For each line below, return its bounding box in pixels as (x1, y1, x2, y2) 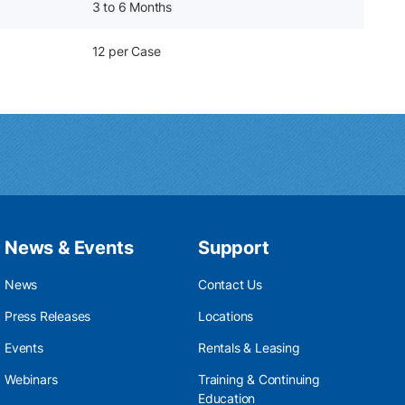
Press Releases (5, 308, 91, 324)
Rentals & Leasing (198, 340, 300, 355)
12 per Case (91, 42, 161, 59)
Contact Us (198, 277, 262, 292)
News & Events (5, 237, 134, 259)
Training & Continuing (198, 372, 320, 387)
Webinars (5, 372, 58, 387)
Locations (198, 308, 254, 324)
